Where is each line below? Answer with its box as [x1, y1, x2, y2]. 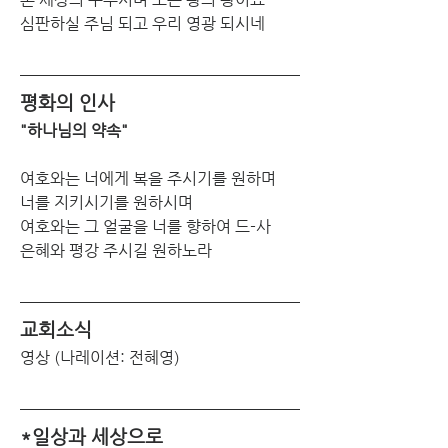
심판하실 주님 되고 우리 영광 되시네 [20, 13, 265, 33]
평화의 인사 [20, 91, 115, 113]
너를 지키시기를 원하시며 [20, 192, 193, 212]
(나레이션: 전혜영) [54, 347, 180, 367]
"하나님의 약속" [20, 120, 128, 140]
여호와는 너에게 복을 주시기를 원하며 [20, 168, 276, 188]
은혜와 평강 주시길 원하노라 [20, 240, 212, 260]
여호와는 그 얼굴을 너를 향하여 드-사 [20, 216, 271, 236]
